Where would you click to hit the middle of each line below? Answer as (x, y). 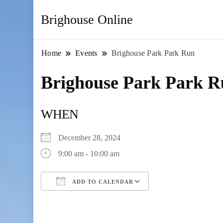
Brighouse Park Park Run (153, 53)
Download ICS (82, 199)
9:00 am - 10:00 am (89, 154)
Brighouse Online (87, 19)
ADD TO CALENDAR (102, 182)
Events (86, 53)
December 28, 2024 (94, 138)
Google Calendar (185, 199)
